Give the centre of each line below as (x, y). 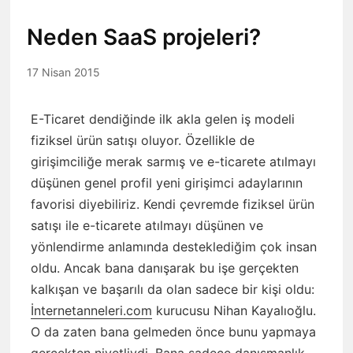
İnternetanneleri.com (91, 310)
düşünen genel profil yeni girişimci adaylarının (166, 182)
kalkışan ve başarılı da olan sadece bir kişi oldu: (172, 289)
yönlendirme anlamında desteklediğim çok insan (173, 246)
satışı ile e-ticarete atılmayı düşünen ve (147, 225)
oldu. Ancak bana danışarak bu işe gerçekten (164, 268)
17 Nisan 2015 (64, 72)
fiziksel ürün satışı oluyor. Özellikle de (142, 140)
